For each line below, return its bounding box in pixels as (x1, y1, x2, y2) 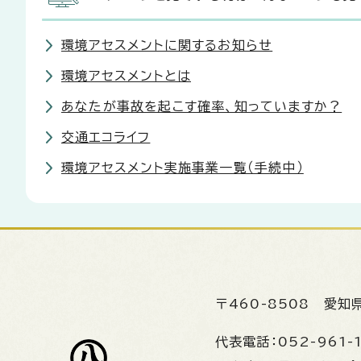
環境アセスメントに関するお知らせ (61, 39, 273, 52)
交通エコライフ (61, 131, 151, 143)
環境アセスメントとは (61, 69, 191, 82)
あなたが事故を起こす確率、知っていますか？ (61, 100, 342, 113)
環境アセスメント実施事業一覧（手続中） (61, 161, 304, 174)
